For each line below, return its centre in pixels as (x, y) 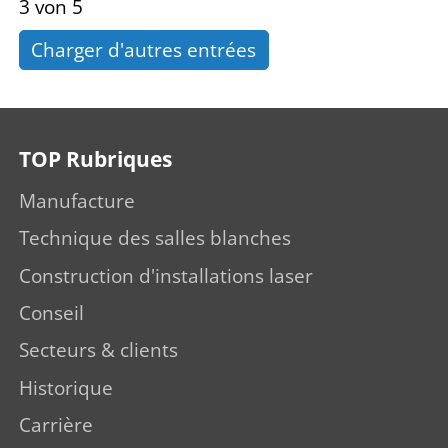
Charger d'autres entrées (144, 49)
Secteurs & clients (98, 350)
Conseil (51, 313)
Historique (66, 387)
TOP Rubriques (95, 158)
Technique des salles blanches (155, 238)
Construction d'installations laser (166, 275)
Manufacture (77, 200)
